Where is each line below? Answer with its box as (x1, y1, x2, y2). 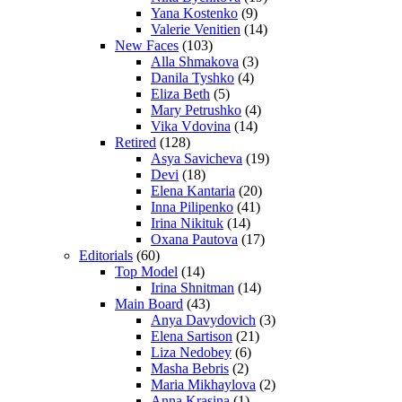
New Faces (115, 38, 179, 54)
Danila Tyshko (151, 70, 234, 86)
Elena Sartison (151, 328, 232, 345)
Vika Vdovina (151, 118, 231, 135)
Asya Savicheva (151, 151, 242, 167)
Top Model (115, 264, 178, 280)
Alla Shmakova (151, 54, 239, 70)
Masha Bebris (151, 361, 229, 377)
